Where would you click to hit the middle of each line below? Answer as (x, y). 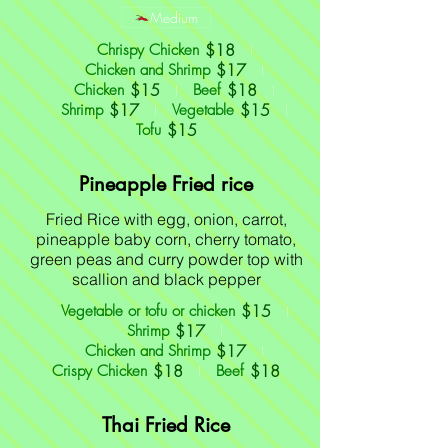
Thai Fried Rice (166, 425)
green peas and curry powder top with (166, 259)
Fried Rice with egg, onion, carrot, (166, 219)
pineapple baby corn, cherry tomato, (166, 239)
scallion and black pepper (166, 279)
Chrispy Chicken (147, 50)
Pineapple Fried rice (166, 184)
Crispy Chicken (99, 371)
